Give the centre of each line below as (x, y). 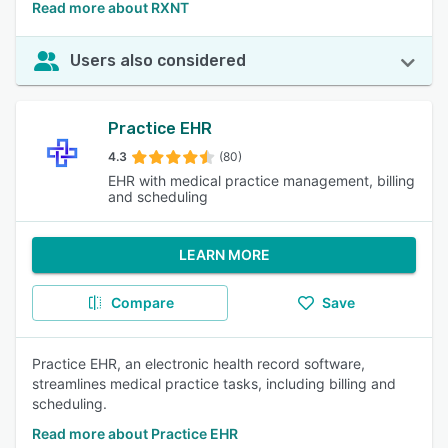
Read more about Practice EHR (135, 433)
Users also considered (158, 60)
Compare (142, 302)
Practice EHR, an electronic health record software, (198, 363)
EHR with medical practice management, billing (261, 180)
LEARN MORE (224, 254)
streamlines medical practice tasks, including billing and (214, 383)
